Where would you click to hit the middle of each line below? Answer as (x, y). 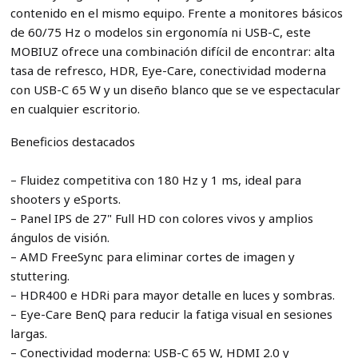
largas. (28, 333)
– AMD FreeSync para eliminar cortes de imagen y (152, 256)
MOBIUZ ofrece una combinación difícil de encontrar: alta (172, 51)
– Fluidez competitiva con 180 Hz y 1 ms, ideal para (155, 179)
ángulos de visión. (60, 237)
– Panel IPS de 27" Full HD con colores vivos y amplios (161, 218)
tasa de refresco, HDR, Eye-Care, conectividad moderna (168, 70)
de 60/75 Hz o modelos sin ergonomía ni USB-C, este (160, 32)
